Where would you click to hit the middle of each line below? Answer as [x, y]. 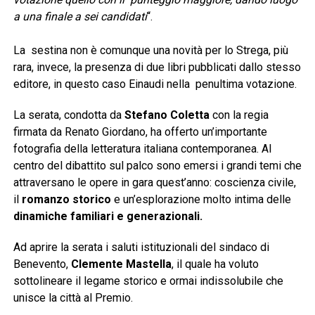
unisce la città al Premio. [73, 297]
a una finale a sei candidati [80, 16]
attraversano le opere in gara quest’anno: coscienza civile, [154, 182]
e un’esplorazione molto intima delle [201, 199]
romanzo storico [66, 199]
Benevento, [40, 264]
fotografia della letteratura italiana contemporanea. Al [142, 148]
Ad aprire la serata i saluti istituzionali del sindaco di [141, 247]
